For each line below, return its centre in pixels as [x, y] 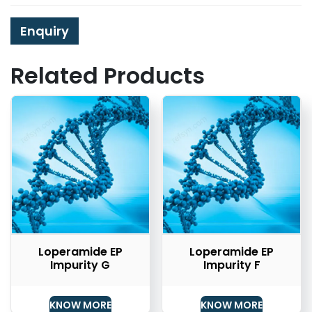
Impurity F [232, 265]
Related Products [108, 76]
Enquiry [45, 31]
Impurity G [80, 265]
